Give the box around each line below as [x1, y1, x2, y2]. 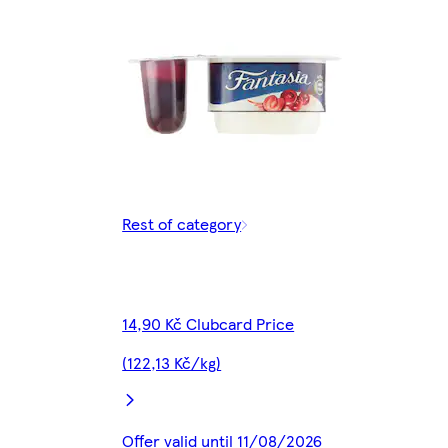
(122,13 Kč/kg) [122, 350, 222, 374]
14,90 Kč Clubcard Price [122, 311, 295, 335]
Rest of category [122, 211, 242, 235]
